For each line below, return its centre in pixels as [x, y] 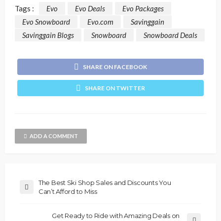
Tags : [24, 8]
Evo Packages [143, 8]
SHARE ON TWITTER [115, 88]
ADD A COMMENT [54, 136]
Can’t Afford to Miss [68, 192]
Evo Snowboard [46, 22]
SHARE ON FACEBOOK [115, 67]
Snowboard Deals [170, 35]
